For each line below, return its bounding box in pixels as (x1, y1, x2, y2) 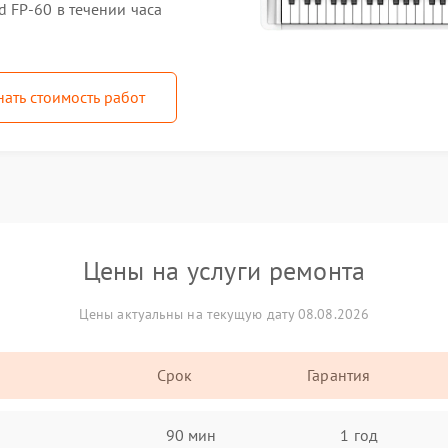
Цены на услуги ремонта (82, 254, 366, 287)
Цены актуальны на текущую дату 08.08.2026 (78, 305, 370, 323)
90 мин (165, 424, 217, 445)
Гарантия (307, 365, 371, 385)
